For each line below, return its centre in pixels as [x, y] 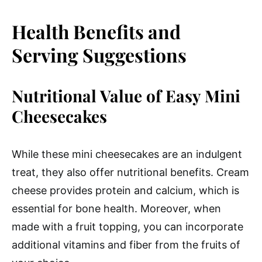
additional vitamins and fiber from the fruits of [126, 245]
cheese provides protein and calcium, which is [125, 190]
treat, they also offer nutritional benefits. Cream [130, 172]
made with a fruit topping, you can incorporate [127, 227]
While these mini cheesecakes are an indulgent [127, 154]
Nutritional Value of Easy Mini [126, 96]
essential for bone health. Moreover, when [116, 208]
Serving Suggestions [99, 55]
